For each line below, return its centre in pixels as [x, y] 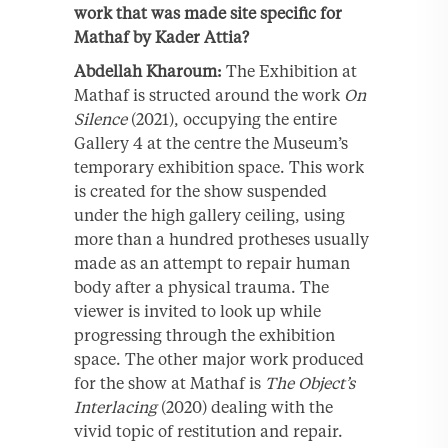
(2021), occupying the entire [232, 118]
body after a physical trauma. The [201, 286]
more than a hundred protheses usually [221, 238]
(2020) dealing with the [245, 406]
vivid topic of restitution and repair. [208, 430]
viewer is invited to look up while [197, 310]
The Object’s [310, 382]
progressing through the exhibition [204, 334]
